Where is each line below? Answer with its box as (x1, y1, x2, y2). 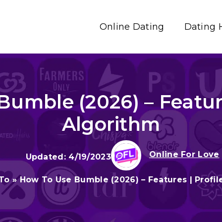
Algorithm (61, 112, 161, 136)
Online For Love (149, 150, 220, 159)
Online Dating (99, 21, 165, 32)
